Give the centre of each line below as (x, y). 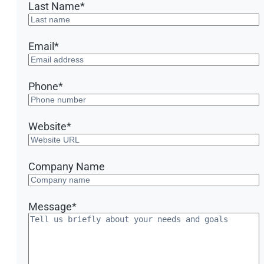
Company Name (67, 166)
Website (47, 126)
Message (50, 206)
